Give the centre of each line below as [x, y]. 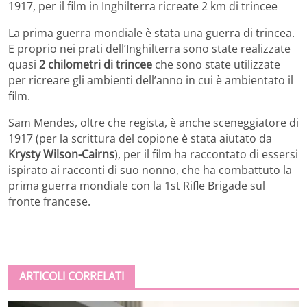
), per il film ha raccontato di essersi [206, 154]
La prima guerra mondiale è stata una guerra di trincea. [151, 33]
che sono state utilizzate [216, 64]
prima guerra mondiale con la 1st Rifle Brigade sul [137, 185]
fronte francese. [49, 201]
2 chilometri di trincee [96, 64]
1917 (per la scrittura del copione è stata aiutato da [140, 138]
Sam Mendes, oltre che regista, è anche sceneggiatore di [153, 122]
